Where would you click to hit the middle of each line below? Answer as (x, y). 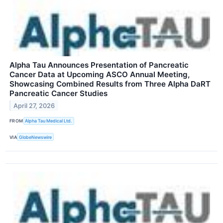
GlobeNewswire (36, 137)
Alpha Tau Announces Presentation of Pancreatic (99, 65)
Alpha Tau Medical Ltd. (49, 121)
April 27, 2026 (34, 106)
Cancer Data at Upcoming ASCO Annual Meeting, (100, 74)
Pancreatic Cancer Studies (58, 93)
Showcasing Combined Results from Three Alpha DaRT (110, 84)
